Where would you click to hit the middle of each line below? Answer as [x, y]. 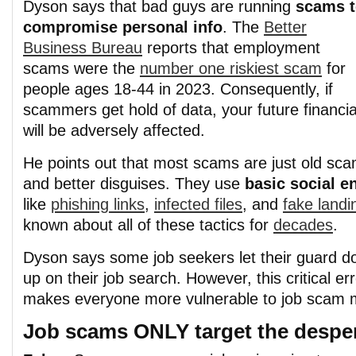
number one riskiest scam [231, 68]
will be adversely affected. [116, 130]
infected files [198, 204]
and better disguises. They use [134, 184]
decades [303, 225]
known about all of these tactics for [148, 225]
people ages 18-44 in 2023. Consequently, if [178, 89]
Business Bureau [83, 48]
